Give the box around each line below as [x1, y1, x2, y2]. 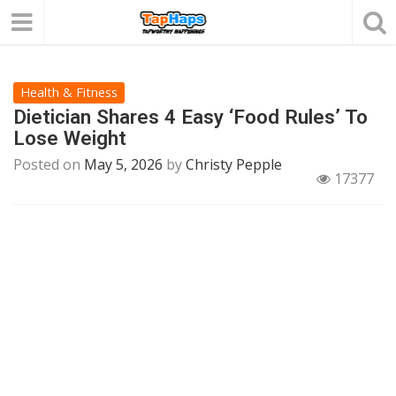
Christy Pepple [186, 155, 282, 174]
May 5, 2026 [84, 155, 163, 174]
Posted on [13, 155, 84, 174]
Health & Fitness [20, 84, 118, 101]
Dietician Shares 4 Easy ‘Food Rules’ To [13, 105, 368, 128]
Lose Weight [13, 126, 126, 149]
